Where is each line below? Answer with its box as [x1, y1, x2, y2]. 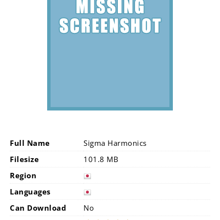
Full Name [10, 138, 50, 148]
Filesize [10, 154, 39, 164]
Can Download [10, 203, 66, 213]
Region [10, 170, 36, 180]
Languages [10, 187, 51, 196]
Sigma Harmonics [83, 138, 147, 148]
